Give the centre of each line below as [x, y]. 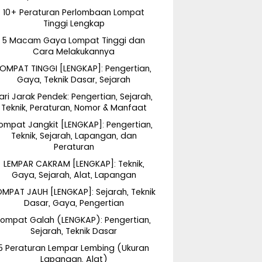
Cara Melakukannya [74, 51]
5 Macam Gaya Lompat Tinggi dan [74, 40]
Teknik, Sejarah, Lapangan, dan [74, 136]
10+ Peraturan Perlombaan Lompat [74, 12]
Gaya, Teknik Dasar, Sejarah [74, 80]
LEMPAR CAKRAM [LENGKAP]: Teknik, [74, 164]
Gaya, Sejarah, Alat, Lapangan [74, 175]
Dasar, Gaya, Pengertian [74, 203]
